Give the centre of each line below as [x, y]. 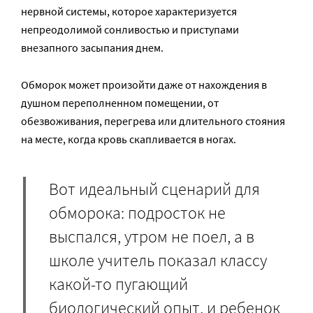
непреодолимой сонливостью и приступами [130, 30]
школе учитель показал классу [158, 260]
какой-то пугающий [118, 284]
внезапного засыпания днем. [92, 48]
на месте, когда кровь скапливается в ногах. [129, 139]
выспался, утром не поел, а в [152, 236]
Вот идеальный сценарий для [154, 189]
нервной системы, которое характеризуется [129, 12]
